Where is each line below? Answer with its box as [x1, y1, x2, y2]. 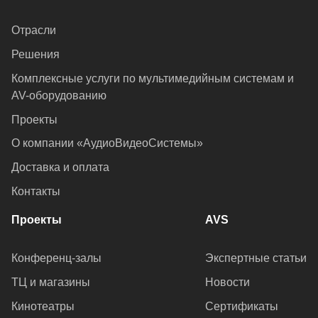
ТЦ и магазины [11, 276, 90, 289]
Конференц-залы [11, 252, 102, 265]
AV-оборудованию [11, 89, 106, 102]
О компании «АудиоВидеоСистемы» [11, 137, 203, 150]
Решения [11, 48, 60, 60]
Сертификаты [205, 300, 278, 313]
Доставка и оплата [11, 161, 109, 174]
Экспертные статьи [205, 252, 307, 265]
